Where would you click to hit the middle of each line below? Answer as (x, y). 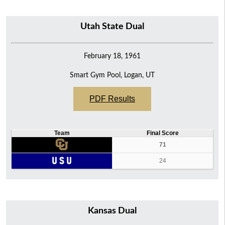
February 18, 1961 (112, 56)
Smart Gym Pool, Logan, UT (112, 75)
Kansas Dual (112, 211)
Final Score (162, 133)
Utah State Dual (112, 27)
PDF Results (112, 99)
